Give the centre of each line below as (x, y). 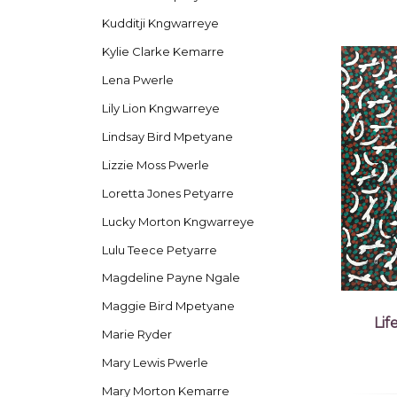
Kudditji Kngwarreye (160, 23)
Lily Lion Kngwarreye (160, 108)
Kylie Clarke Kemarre (163, 51)
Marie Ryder (136, 335)
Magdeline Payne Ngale (171, 278)
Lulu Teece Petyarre (159, 249)
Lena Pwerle (137, 79)
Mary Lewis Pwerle (155, 363)
